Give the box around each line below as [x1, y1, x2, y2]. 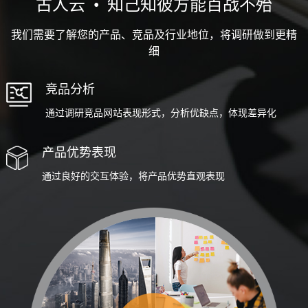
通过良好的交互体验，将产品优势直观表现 [41, 171, 225, 182]
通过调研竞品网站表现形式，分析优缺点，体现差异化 [45, 108, 277, 119]
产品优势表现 [41, 146, 116, 160]
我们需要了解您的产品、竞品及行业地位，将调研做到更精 [10, 29, 297, 41]
